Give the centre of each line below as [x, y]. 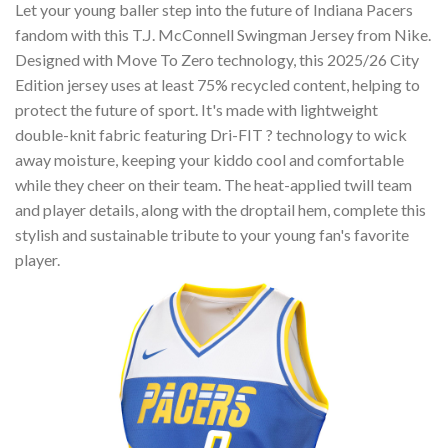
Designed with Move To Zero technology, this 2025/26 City [217, 60]
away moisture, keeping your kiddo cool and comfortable [209, 160]
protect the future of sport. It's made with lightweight [196, 110]
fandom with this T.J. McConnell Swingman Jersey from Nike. [223, 35]
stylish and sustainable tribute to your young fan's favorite [212, 235]
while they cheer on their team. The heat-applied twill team [213, 185]
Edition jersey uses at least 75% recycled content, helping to [217, 85]
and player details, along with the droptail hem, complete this [220, 210]
